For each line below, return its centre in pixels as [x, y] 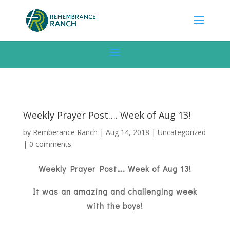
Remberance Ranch [65, 132]
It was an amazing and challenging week [115, 191]
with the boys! [115, 206]
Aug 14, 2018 [127, 132]
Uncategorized [181, 132]
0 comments [50, 144]
